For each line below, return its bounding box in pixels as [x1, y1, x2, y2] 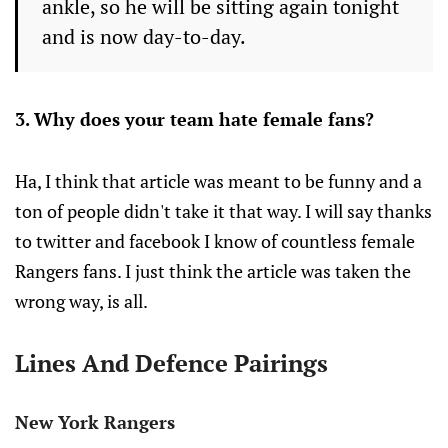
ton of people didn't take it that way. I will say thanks [15, 199, 432, 223]
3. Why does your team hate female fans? [15, 107, 374, 131]
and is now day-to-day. [42, 23, 246, 50]
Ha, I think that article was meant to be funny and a [15, 169, 422, 193]
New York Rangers [15, 410, 175, 434]
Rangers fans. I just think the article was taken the [15, 259, 411, 283]
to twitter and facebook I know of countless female [15, 229, 415, 253]
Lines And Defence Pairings [15, 347, 328, 379]
